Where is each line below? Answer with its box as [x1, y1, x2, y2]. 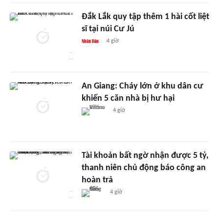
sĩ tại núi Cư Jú [81, 24, 134, 34]
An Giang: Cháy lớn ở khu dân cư [81, 81, 203, 91]
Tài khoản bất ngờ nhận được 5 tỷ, [81, 151, 209, 160]
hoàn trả [81, 175, 113, 185]
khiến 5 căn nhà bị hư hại [81, 93, 175, 103]
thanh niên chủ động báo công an [81, 163, 206, 173]
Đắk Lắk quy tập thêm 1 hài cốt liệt [81, 12, 209, 22]
